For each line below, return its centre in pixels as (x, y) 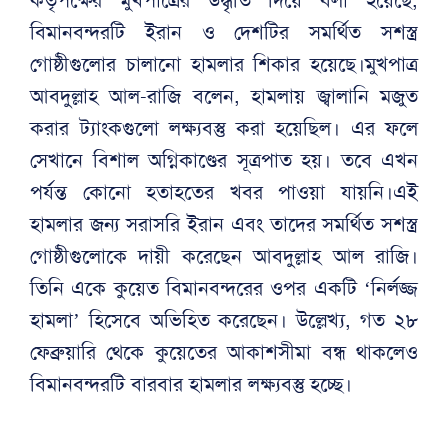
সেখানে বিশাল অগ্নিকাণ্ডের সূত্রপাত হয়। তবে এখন (224, 159)
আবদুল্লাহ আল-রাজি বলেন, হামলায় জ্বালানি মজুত (224, 95)
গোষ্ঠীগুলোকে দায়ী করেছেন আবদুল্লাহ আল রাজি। (224, 255)
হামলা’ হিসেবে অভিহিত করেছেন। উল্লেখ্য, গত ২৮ (224, 319)
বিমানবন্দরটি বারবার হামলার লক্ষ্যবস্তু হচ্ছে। (191, 383)
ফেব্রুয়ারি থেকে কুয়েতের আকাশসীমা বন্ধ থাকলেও (224, 351)
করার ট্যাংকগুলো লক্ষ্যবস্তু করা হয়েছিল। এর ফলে (224, 127)
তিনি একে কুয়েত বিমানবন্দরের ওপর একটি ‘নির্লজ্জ (224, 287)
